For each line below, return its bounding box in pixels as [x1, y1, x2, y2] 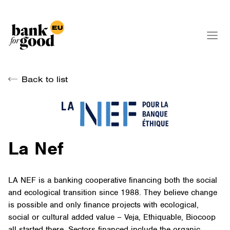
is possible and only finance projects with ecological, [8, 200, 199, 210]
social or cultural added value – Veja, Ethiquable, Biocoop [8, 212, 216, 223]
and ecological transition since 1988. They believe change [8, 187, 217, 198]
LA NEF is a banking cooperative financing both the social [8, 175, 217, 186]
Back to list [22, 74, 68, 84]
